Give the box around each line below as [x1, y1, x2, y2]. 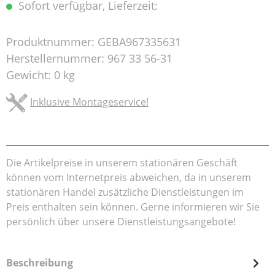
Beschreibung [6, 256, 73, 270]
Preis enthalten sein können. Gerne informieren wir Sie [6, 200, 260, 214]
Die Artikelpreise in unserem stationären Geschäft [6, 156, 238, 170]
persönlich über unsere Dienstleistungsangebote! [6, 215, 236, 229]
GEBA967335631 [98, 34, 181, 50]
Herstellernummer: [6, 51, 107, 66]
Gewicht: [6, 68, 54, 83]
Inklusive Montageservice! [30, 95, 149, 109]
